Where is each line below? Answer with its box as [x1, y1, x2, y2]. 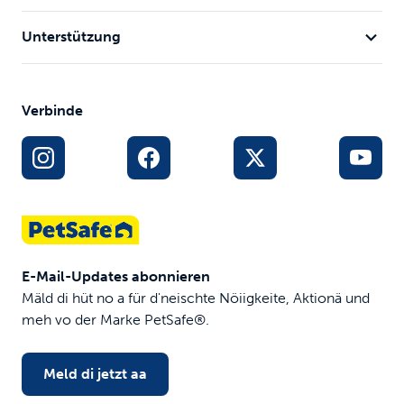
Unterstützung [22, 28, 121, 46]
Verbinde [22, 101, 83, 119]
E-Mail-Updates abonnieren [22, 267, 210, 285]
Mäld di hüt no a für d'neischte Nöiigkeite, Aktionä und [22, 289, 370, 307]
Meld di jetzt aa [43, 364, 147, 382]
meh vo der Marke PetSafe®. [22, 310, 209, 328]
